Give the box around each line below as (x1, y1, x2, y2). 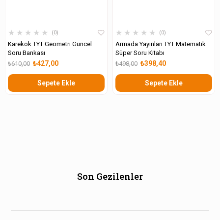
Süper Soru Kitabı (115, 49, 165, 57)
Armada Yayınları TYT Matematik (115, 40, 206, 48)
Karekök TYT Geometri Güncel (8, 40, 92, 48)
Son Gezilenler (77, 170, 143, 182)
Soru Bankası (8, 49, 45, 57)
